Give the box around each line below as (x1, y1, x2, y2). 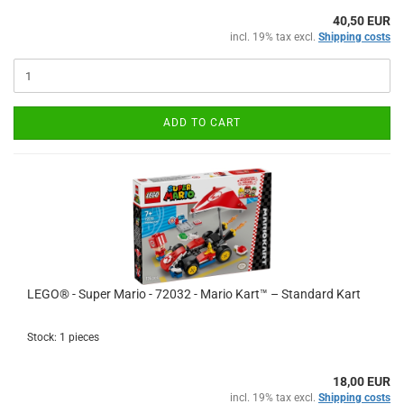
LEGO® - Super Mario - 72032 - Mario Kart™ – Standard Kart (27, 287, 361, 301)
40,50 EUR (333, 14, 390, 28)
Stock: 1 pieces (27, 331, 99, 344)
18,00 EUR (333, 374, 390, 389)
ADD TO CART (163, 116, 241, 129)
